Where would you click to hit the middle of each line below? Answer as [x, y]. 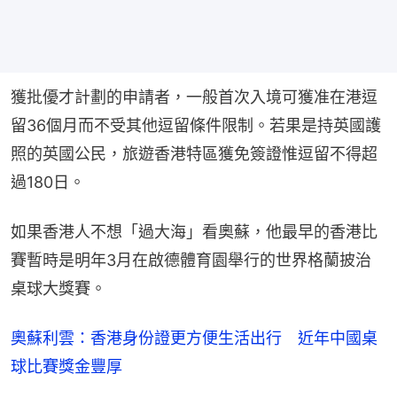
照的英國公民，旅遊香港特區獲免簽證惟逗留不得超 [194, 154]
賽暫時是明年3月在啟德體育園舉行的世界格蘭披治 [191, 261]
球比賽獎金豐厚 [66, 367]
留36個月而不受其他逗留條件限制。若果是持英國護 [196, 126]
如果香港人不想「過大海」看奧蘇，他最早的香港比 [194, 232]
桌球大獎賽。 [58, 289]
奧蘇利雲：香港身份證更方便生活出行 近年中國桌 [194, 339]
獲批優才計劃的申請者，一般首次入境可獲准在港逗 [194, 97]
